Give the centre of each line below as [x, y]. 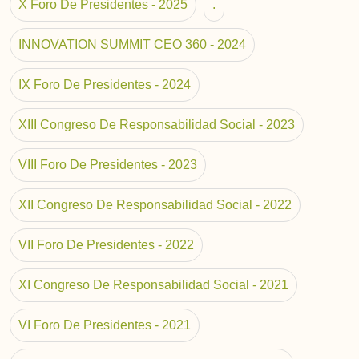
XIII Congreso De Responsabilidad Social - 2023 [157, 125]
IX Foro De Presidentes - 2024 [105, 85]
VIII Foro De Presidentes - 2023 [108, 165]
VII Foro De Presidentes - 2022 [106, 245]
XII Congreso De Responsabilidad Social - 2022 [155, 205]
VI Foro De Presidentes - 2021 [105, 325]
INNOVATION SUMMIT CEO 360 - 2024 [132, 45]
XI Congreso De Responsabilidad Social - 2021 [153, 285]
